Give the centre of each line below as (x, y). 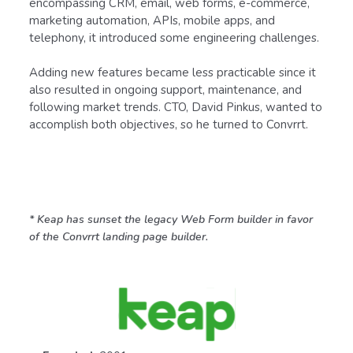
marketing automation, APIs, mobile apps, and (152, 20)
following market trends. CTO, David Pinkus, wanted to (176, 107)
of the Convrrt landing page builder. (119, 236)
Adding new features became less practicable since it (173, 72)
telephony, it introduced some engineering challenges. (174, 37)
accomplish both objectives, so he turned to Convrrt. (169, 124)
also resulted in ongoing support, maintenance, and (165, 89)
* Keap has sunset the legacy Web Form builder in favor (171, 219)
